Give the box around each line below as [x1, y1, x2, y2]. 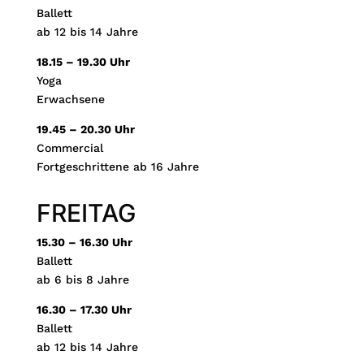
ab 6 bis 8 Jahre [36, 272, 129, 286]
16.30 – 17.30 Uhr [36, 302, 132, 316]
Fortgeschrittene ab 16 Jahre [36, 159, 199, 173]
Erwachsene [36, 92, 105, 106]
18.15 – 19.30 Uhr [36, 54, 130, 68]
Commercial [36, 141, 103, 154]
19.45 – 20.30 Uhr [36, 122, 135, 136]
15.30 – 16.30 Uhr [36, 235, 132, 249]
